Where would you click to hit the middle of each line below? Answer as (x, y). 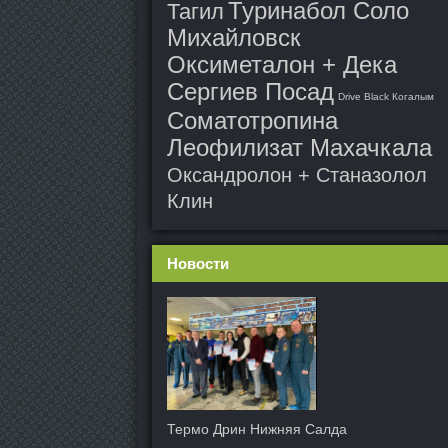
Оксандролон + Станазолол (297, 175)
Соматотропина (252, 120)
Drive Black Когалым (386, 96)
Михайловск (234, 37)
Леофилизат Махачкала (299, 147)
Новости (198, 263)
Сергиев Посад (250, 91)
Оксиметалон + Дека (282, 64)
